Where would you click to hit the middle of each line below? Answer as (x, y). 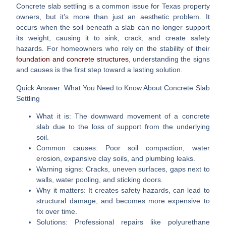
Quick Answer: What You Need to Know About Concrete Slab (113, 88)
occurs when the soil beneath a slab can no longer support (113, 27)
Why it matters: (61, 190)
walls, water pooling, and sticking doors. (100, 179)
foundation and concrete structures (72, 59)
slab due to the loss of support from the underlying (123, 126)
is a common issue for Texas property (148, 6)
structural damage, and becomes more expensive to (123, 201)
